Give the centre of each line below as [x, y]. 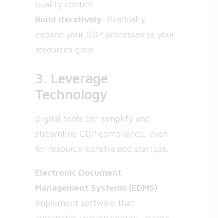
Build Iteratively [68, 19]
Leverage [79, 78]
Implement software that [84, 203]
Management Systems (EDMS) [96, 188]
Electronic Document [78, 173]
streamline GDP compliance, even [101, 134]
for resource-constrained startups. [102, 149]
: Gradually [123, 19]
